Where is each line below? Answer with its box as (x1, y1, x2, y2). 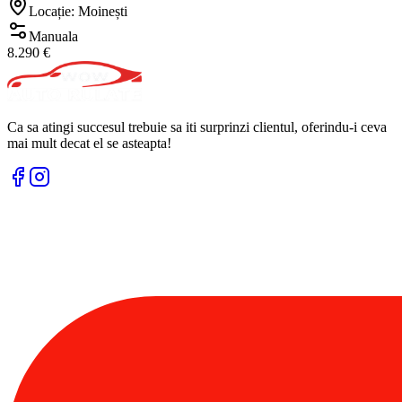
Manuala (29, 29, 78, 45)
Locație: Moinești (29, 4, 127, 20)
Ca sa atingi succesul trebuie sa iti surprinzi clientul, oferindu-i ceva (7, 119, 387, 135)
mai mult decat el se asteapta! (7, 135, 171, 152)
